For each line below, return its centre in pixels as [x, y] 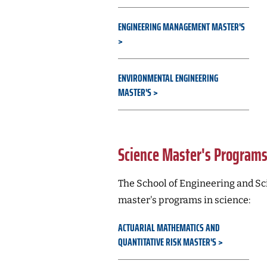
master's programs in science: [184, 200]
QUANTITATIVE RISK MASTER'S [167, 242]
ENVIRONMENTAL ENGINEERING [168, 78]
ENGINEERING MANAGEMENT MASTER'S [181, 27]
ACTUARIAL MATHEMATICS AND [168, 228]
